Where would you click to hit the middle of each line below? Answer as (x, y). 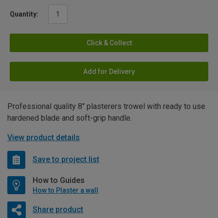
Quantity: (24, 14)
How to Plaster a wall (65, 190)
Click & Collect (109, 43)
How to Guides (59, 180)
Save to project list (66, 160)
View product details (44, 137)
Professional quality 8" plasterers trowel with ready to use (106, 106)
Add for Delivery (109, 71)
